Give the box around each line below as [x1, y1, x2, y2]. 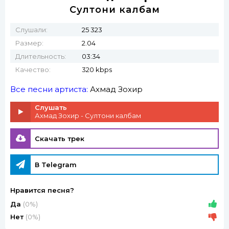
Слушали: [15, 26, 48, 34]
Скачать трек [35, 134, 84, 143]
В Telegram [35, 161, 77, 169]
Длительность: [15, 52, 66, 60]
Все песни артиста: [10, 84, 90, 94]
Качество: [15, 65, 51, 74]
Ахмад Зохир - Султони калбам [35, 111, 141, 120]
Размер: [15, 39, 43, 47]
